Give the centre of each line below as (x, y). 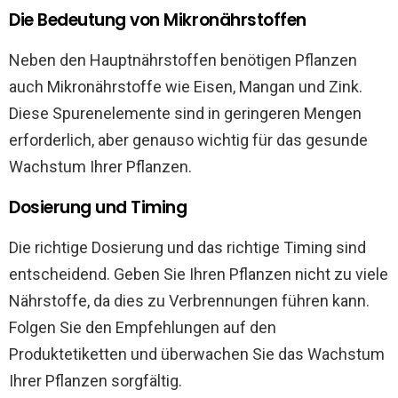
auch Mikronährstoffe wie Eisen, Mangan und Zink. (186, 86)
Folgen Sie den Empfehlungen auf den (143, 327)
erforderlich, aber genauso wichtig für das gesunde (188, 139)
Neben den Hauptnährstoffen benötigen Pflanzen (183, 60)
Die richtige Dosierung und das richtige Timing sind (187, 247)
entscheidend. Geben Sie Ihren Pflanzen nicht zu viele (199, 274)
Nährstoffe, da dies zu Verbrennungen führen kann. (189, 300)
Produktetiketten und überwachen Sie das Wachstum (197, 354)
